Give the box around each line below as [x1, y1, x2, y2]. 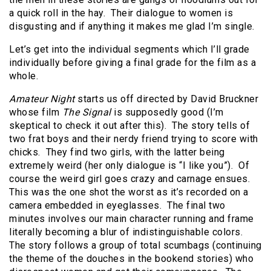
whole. [9, 70, 38, 82]
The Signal [62, 106, 111, 119]
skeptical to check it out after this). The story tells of [9, 120, 250, 132]
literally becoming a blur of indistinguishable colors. [9, 226, 246, 238]
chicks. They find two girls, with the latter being [9, 146, 225, 158]
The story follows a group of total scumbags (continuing [9, 240, 262, 252]
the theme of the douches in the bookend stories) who [9, 253, 253, 265]
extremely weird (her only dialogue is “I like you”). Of [9, 160, 249, 172]
